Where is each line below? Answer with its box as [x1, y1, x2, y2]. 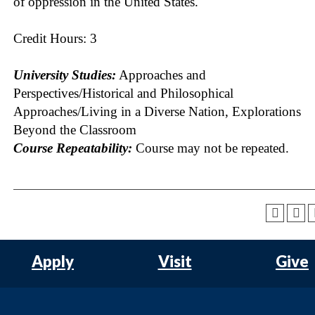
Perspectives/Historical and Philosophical [13, 85, 233, 101]
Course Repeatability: [13, 140, 132, 155]
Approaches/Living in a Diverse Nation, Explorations [13, 103, 301, 119]
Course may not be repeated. [132, 140, 289, 155]
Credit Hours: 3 [13, 30, 97, 46]
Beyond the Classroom [13, 122, 136, 137]
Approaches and [116, 67, 206, 82]
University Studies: [13, 67, 116, 82]
